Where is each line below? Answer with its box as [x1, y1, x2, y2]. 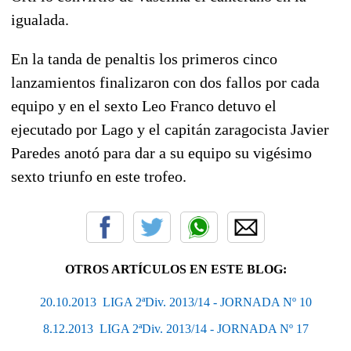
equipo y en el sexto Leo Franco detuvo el [11, 96, 277, 114]
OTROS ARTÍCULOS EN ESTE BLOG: [64, 262, 287, 276]
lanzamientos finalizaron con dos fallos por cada [11, 73, 320, 91]
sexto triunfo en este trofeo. [11, 167, 186, 185]
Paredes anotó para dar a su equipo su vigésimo [11, 143, 312, 161]
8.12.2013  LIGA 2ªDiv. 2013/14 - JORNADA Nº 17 [42, 321, 309, 335]
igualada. [11, 10, 69, 28]
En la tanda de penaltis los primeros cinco [11, 49, 277, 67]
